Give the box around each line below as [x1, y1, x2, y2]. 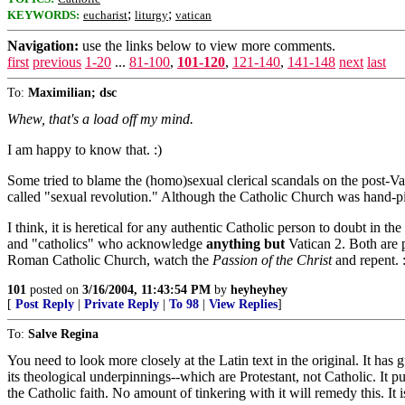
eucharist [83, 8, 127, 22]
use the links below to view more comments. [79, 38, 335, 53]
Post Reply [15, 297, 74, 311]
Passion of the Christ [212, 252, 332, 268]
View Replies [209, 297, 278, 311]
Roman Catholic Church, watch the [7, 252, 212, 268]
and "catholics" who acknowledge [7, 236, 206, 251]
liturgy [135, 8, 168, 22]
